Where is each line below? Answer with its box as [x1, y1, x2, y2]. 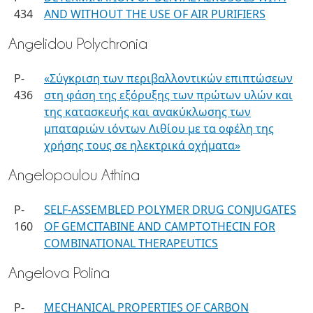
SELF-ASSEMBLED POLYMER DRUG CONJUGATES [44, 202, 296, 217]
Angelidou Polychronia [8, 35, 147, 52]
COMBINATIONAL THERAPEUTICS [44, 235, 218, 251]
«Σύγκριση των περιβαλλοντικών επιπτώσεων [44, 71, 293, 86]
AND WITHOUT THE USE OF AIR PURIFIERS [44, 6, 265, 22]
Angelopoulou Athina [8, 166, 140, 183]
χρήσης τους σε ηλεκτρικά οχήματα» [44, 138, 240, 153]
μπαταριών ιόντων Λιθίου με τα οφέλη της [44, 121, 274, 136]
